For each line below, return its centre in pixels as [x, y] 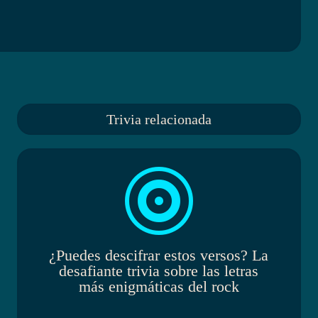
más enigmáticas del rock [159, 287]
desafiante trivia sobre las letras [159, 271]
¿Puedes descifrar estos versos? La [159, 256]
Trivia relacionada [159, 119]
